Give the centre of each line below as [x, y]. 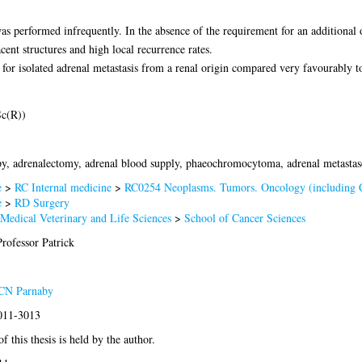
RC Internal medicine [63, 187]
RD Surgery [42, 202]
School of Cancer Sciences [244, 217]
